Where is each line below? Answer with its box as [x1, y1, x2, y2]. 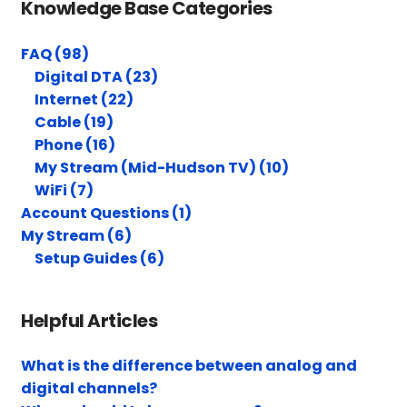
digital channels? [21, 378, 158, 400]
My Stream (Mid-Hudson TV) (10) [35, 156, 290, 178]
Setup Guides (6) [35, 247, 165, 269]
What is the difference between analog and [21, 355, 358, 377]
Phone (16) [35, 134, 116, 155]
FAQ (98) [21, 43, 90, 65]
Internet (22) [35, 88, 134, 110]
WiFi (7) [35, 179, 94, 201]
